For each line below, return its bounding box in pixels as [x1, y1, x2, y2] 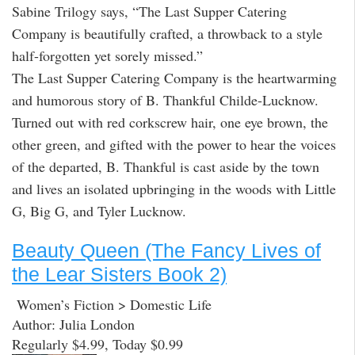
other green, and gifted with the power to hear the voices [12, 135, 336, 155]
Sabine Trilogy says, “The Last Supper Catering [12, 2, 287, 21]
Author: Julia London [12, 315, 135, 334]
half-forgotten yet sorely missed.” [12, 46, 203, 66]
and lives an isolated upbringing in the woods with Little [12, 179, 336, 199]
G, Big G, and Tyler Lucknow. [12, 201, 186, 221]
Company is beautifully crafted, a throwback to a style [12, 24, 323, 44]
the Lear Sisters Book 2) [12, 262, 227, 285]
